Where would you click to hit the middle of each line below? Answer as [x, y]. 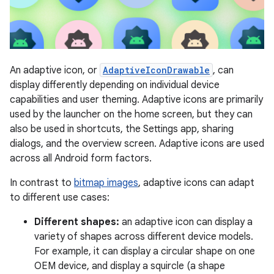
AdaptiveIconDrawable [156, 70]
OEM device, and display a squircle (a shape [130, 266]
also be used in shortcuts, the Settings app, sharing [122, 129]
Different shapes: [77, 222]
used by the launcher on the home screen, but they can [131, 114]
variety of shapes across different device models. [144, 236]
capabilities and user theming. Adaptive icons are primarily [136, 99]
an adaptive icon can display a [186, 222]
